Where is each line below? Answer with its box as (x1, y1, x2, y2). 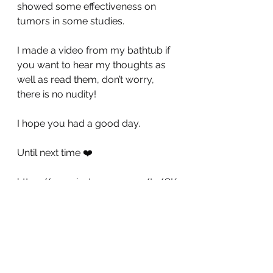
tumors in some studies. (17, 15, 127, 27)
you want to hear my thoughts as (17, 59, 168, 71)
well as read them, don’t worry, (17, 74, 157, 85)
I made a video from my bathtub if (17, 44, 172, 56)
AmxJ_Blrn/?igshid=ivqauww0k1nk (17, 191, 174, 202)
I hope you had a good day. (17, 118, 140, 129)
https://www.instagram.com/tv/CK (17, 176, 177, 188)
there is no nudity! (17, 88, 96, 100)
